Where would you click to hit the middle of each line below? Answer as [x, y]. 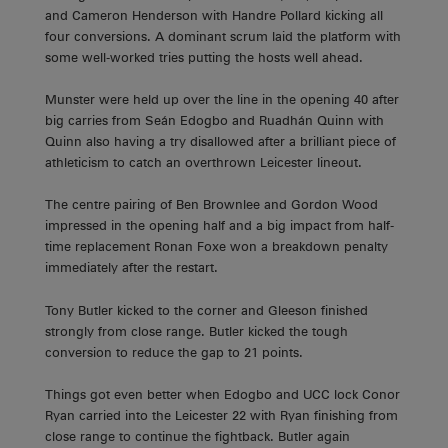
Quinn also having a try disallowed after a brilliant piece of [220, 142]
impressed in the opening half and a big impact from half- [219, 226]
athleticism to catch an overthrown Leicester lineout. [203, 163]
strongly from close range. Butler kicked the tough [196, 331]
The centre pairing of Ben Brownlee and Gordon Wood [211, 205]
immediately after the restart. [131, 268]
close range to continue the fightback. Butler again [197, 437]
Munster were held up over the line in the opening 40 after [222, 100]
